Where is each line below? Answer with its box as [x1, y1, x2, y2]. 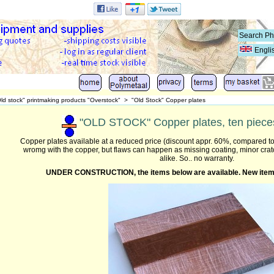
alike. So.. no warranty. [160, 154, 234, 163]
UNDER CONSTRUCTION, [45, 168, 138, 177]
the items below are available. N [137, 168, 248, 177]
